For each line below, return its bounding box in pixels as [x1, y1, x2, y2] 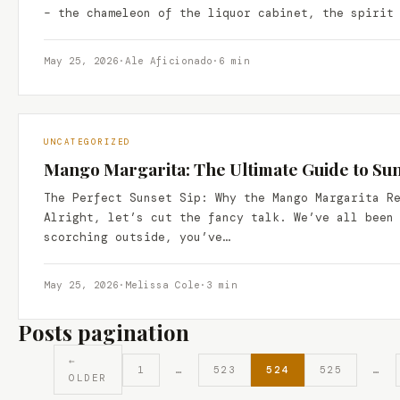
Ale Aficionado [125, 54, 212, 67]
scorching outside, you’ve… [44, 229, 229, 245]
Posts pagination [18, 318, 189, 346]
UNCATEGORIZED [44, 137, 131, 147]
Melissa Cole [125, 279, 200, 291]
